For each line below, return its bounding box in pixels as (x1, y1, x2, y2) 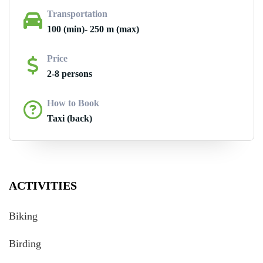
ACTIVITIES (9, 179, 77, 192)
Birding (9, 238, 41, 249)
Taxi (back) (47, 113, 92, 123)
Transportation (47, 9, 107, 19)
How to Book (47, 98, 99, 108)
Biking (9, 210, 38, 222)
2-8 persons (47, 69, 92, 79)
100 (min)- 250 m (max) (47, 24, 139, 34)
